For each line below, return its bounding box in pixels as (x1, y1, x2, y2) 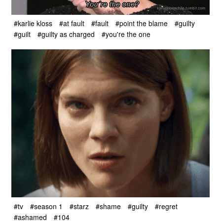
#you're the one (102, 29, 150, 39)
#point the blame (115, 18, 168, 28)
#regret (155, 201, 178, 211)
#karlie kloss (14, 18, 52, 28)
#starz (70, 201, 89, 211)
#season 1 (30, 201, 63, 211)
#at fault (59, 18, 84, 28)
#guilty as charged (37, 29, 95, 39)
